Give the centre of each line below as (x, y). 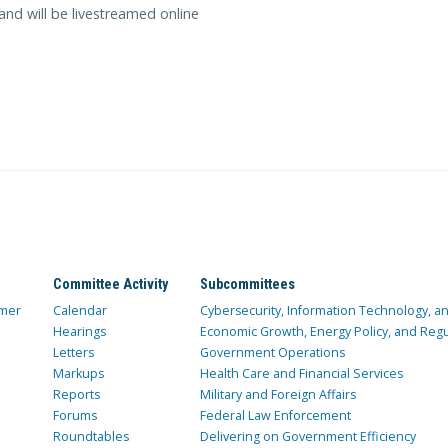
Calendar (79, 311)
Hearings (79, 332)
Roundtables (90, 437)
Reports (76, 395)
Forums (74, 416)
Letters (73, 353)
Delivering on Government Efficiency (307, 437)
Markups (78, 374)
